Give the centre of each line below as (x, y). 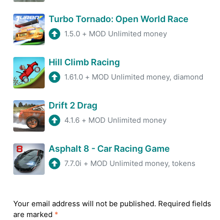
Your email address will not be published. (85, 204)
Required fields (185, 204)
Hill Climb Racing (84, 62)
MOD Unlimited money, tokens (143, 164)
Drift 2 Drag (73, 106)
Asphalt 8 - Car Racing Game (109, 149)
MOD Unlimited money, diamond (148, 77)
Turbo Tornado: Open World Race (119, 19)
